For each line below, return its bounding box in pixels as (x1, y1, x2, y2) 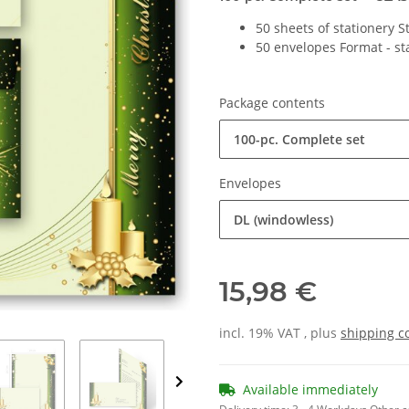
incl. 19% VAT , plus (219, 324, 341, 341)
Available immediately (243, 381, 378, 398)
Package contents (219, 94, 329, 111)
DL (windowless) (234, 211, 333, 228)
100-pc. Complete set (234, 131, 365, 148)
